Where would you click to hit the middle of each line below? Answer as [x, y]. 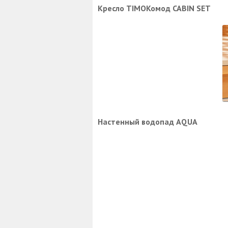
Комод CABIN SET [178, 8]
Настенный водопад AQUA [148, 121]
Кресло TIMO [122, 8]
